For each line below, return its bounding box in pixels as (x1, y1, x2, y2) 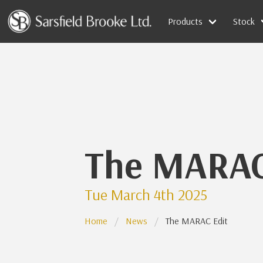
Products (168, 15, 203, 28)
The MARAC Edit (166, 215, 228, 227)
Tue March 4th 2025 (85, 185, 207, 204)
